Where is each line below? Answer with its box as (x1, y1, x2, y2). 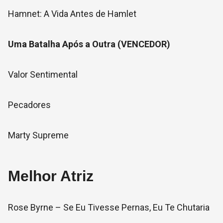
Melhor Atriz (8, 168, 94, 184)
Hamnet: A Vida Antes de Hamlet (8, 8, 136, 19)
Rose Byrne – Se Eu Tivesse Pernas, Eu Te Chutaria (8, 202, 210, 213)
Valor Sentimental (8, 69, 78, 80)
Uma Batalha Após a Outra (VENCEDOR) (8, 39, 170, 49)
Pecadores (8, 100, 51, 110)
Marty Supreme (8, 130, 69, 140)
